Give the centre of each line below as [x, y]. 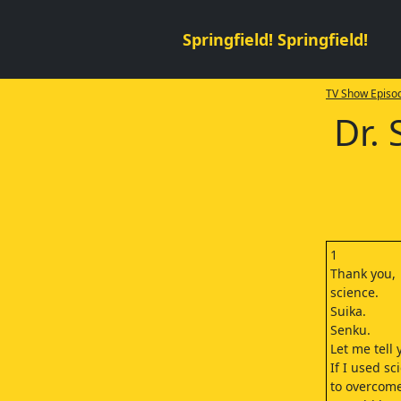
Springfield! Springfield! [275, 39]
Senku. [350, 330]
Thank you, [363, 273]
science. [354, 292]
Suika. [348, 311]
